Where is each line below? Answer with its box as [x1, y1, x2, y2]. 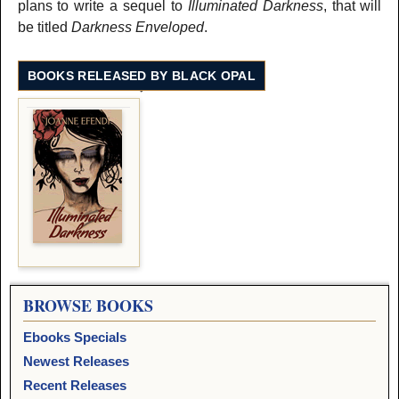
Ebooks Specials [23, 329, 126, 345]
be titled [17, 19, 71, 35]
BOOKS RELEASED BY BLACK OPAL [27, 68, 256, 83]
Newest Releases [23, 353, 129, 369]
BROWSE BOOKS [23, 293, 153, 317]
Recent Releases [23, 377, 126, 393]
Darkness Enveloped [70, 19, 204, 35]
